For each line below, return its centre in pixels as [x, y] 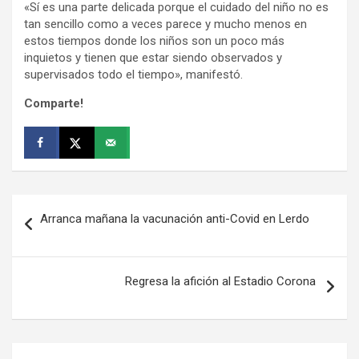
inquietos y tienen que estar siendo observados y [153, 57]
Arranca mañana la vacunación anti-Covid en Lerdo [176, 218]
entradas [52, 257]
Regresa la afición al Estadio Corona [222, 281]
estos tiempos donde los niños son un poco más [154, 40]
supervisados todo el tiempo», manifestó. [135, 74]
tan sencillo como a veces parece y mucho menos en [165, 24]
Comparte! [54, 103]
